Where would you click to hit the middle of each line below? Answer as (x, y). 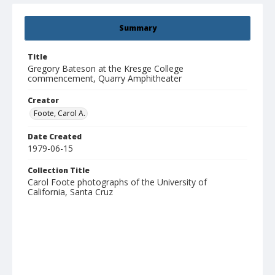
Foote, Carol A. (60, 114)
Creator (43, 101)
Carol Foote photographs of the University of (117, 182)
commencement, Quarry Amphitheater (105, 79)
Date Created (55, 137)
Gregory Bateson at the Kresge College (106, 69)
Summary (137, 28)
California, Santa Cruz (70, 192)
